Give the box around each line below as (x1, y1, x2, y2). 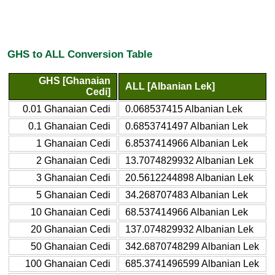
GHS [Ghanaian (39, 75, 110, 86)
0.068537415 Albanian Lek (125, 103, 242, 114)
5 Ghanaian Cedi (36, 189, 110, 200)
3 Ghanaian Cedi (36, 172, 110, 183)
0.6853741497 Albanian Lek (125, 120, 248, 131)
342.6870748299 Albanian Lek (125, 241, 259, 252)
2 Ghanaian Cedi (36, 155, 110, 166)
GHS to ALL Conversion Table (7, 48, 152, 61)
